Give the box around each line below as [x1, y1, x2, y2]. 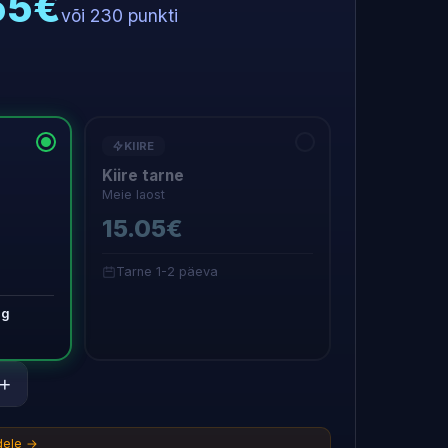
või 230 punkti [61, 5, 178, 26]
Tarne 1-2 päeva [116, 264, 218, 279]
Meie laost [102, 187, 165, 202]
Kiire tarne [102, 166, 184, 185]
